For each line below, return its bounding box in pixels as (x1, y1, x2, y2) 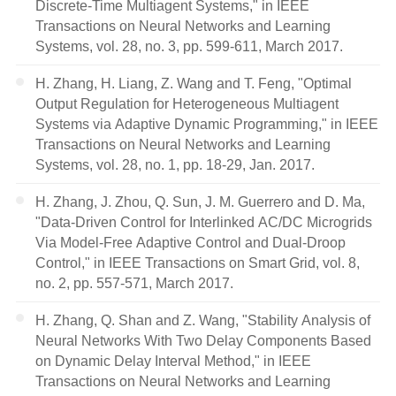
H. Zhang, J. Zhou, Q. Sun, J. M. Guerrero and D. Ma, (35, 193, 366, 209)
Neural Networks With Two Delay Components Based (35, 331, 372, 348)
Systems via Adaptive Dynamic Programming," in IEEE (35, 115, 379, 132)
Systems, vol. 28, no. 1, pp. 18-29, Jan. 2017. (35, 156, 316, 172)
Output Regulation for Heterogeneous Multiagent (35, 95, 339, 111)
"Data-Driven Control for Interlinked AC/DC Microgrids (35, 213, 373, 230)
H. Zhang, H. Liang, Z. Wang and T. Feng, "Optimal (35, 74, 353, 91)
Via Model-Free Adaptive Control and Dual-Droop (35, 233, 346, 250)
